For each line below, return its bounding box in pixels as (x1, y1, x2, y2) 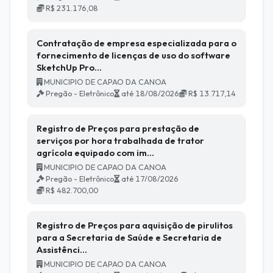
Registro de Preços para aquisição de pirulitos (37, 219, 233, 231)
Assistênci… (37, 243, 87, 255)
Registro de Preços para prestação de (37, 122, 199, 134)
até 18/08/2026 (119, 88, 179, 98)
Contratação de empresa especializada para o (37, 37, 236, 49)
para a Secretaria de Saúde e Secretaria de (37, 231, 222, 243)
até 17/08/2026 (119, 174, 179, 183)
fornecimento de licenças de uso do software (37, 49, 230, 61)
